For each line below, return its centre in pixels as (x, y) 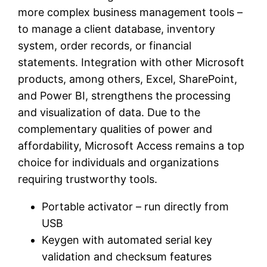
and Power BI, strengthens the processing (125, 96)
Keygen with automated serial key (127, 240)
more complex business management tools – (131, 13)
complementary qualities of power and (115, 129)
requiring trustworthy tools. (88, 179)
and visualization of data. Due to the (109, 113)
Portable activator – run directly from (136, 207)
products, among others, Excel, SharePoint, (128, 79)
